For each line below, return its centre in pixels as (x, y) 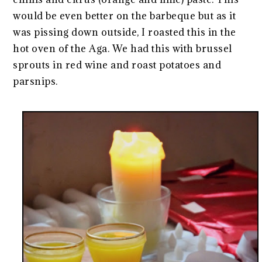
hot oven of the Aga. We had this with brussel (123, 49)
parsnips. (35, 82)
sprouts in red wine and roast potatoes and (117, 65)
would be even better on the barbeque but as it (125, 16)
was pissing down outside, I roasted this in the (125, 32)
